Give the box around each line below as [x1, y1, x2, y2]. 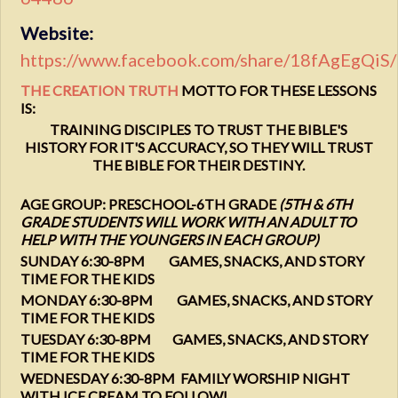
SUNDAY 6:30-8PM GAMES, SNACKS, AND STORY [20, 252, 365, 270]
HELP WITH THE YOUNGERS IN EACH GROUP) [20, 231, 320, 249]
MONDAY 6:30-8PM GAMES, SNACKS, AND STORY [20, 291, 373, 309]
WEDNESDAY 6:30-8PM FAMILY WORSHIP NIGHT [20, 370, 351, 387]
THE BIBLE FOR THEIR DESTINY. [92, 156, 306, 174]
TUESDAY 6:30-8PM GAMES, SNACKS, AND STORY [20, 330, 369, 348]
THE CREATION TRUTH [20, 82, 179, 99]
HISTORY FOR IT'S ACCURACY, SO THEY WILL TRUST [24, 139, 373, 156]
